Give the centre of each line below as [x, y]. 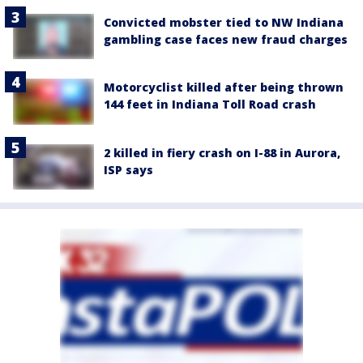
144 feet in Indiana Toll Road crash [210, 105]
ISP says [128, 169]
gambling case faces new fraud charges [226, 40]
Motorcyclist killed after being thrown [224, 88]
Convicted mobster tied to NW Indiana [224, 23]
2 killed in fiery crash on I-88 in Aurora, [222, 152]
